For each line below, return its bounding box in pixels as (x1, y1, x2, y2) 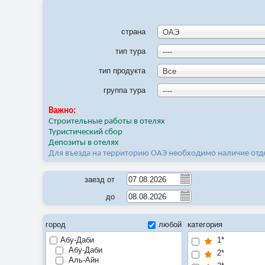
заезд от (85, 175, 115, 184)
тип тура (115, 47, 146, 56)
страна (121, 27, 146, 36)
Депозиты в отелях (49, 138, 119, 147)
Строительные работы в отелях (49, 117, 165, 126)
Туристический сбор (49, 128, 122, 137)
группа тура (104, 86, 146, 95)
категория (188, 220, 222, 229)
